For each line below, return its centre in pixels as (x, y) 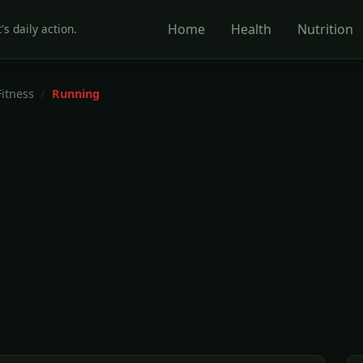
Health (252, 29)
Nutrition (326, 29)
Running (76, 94)
